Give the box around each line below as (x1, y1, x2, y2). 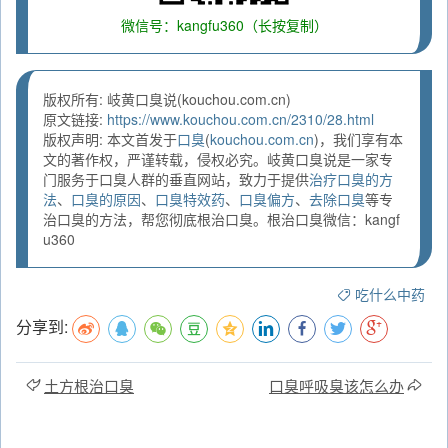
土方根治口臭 (44, 375, 134, 397)
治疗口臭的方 (309, 169, 393, 190)
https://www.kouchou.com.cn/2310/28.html (107, 109, 374, 130)
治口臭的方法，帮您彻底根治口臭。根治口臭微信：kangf (43, 209, 400, 230)
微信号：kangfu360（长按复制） (120, 15, 328, 36)
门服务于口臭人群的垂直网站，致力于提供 (43, 169, 309, 190)
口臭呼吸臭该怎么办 (269, 375, 404, 397)
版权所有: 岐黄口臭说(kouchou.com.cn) (43, 89, 291, 110)
